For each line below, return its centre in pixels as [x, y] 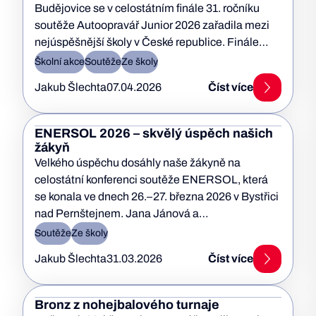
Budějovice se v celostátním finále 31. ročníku [147, 8]
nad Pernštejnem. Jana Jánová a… [122, 213]
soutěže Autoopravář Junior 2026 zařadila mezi [152, 25]
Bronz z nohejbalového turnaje [127, 305]
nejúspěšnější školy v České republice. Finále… [152, 42]
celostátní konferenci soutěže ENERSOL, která [151, 180]
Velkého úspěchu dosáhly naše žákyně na [138, 163]
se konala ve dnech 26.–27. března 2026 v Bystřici [157, 196]
